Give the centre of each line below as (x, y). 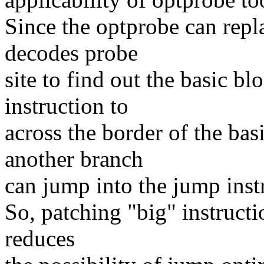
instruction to (67, 106)
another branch (74, 159)
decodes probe (71, 53)
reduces (40, 239)
